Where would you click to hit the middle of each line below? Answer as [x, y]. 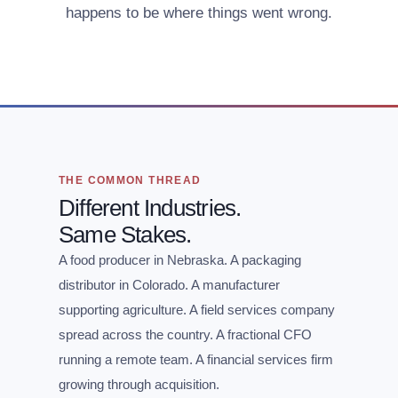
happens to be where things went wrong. [199, 13]
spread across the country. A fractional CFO [185, 334]
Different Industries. [150, 208]
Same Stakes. [125, 235]
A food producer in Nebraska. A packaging [180, 260]
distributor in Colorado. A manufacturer [169, 285]
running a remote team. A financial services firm [196, 359]
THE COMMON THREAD [130, 180]
